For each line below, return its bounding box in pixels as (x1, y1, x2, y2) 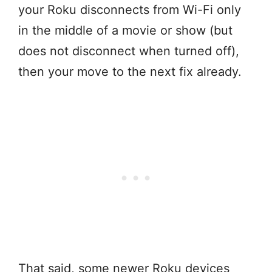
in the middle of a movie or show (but (18, 23, 233, 38)
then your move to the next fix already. (18, 64, 245, 80)
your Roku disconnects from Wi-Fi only (18, 2, 241, 18)
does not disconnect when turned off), (18, 44, 239, 59)
